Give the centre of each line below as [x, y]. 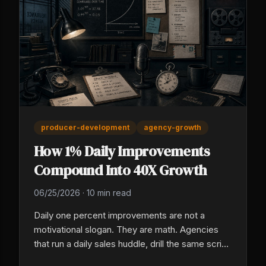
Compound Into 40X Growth [121, 170]
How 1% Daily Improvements [122, 151]
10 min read [109, 193]
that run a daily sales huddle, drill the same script [132, 244]
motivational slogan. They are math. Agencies [126, 230]
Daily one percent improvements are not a [119, 216]
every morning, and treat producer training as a [129, 258]
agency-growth [172, 128]
